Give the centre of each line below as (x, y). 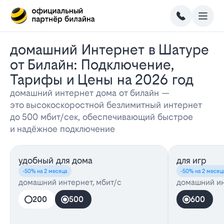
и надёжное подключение (62, 129)
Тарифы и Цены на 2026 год (102, 79)
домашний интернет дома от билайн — (90, 93)
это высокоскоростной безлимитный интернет (106, 105)
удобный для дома (55, 160)
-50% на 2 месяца (45, 171)
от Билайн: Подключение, (92, 64)
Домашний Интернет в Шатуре (14, 49)
